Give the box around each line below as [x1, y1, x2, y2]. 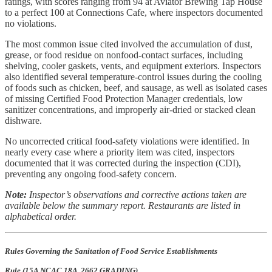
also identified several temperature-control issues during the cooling [5, 71, 262, 82]
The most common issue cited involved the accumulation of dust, [5, 38, 253, 49]
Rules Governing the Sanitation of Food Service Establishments [5, 246, 217, 256]
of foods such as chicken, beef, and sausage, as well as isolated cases [5, 82, 267, 93]
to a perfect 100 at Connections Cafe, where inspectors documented [5, 7, 263, 18]
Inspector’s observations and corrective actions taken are [29, 189, 246, 200]
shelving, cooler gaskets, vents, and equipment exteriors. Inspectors [5, 60, 261, 71]
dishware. [5, 115, 42, 126]
